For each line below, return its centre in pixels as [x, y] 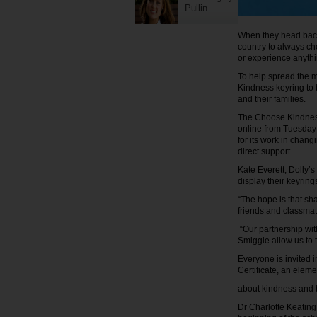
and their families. [273, 99]
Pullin [196, 8]
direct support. [266, 151]
